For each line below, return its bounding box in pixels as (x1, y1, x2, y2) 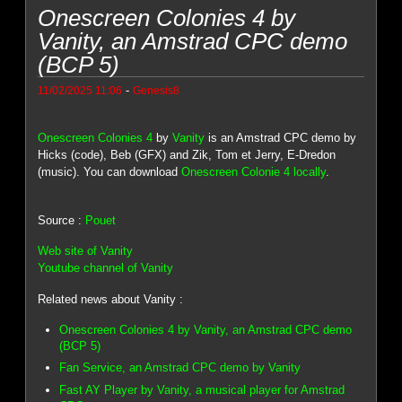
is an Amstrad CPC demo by (205, 131, 357, 145)
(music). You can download (38, 165, 182, 179)
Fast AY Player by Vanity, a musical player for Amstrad (59, 382, 345, 397)
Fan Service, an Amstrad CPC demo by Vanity (59, 361, 301, 375)
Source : (38, 213, 86, 227)
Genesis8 (133, 83, 180, 96)
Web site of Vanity (38, 244, 134, 258)
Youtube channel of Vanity (38, 261, 174, 275)
